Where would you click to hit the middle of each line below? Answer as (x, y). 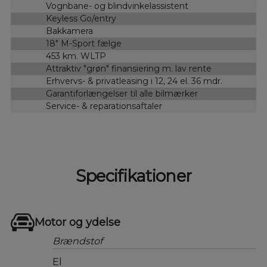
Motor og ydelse (77, 222)
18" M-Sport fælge (84, 44)
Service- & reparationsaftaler (104, 106)
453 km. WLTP (76, 56)
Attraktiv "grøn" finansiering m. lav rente (129, 69)
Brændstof (77, 241)
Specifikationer (133, 176)
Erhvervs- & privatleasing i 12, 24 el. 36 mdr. (134, 81)
